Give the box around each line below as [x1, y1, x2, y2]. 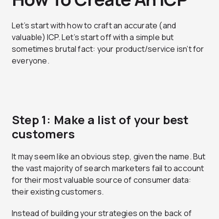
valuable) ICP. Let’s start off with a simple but [12, 32, 174, 43]
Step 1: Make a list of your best [12, 111, 189, 128]
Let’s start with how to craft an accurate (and [12, 20, 176, 31]
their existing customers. [12, 186, 104, 197]
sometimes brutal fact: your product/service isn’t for [12, 44, 204, 55]
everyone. [12, 55, 51, 66]
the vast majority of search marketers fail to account [12, 163, 204, 174]
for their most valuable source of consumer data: [12, 175, 192, 186]
